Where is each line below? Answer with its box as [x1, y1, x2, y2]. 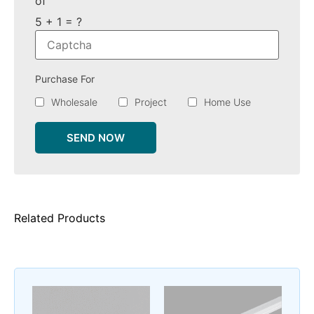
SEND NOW [67, 130, 125, 144]
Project [135, 95, 167, 108]
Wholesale [51, 95, 97, 108]
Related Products [14, 210, 105, 225]
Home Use [204, 95, 251, 108]
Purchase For [35, 72, 95, 85]
